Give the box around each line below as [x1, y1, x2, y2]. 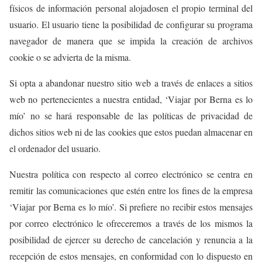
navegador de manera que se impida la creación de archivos [9, 35, 253, 47]
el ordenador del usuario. [9, 142, 101, 154]
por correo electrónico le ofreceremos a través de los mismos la [9, 217, 253, 229]
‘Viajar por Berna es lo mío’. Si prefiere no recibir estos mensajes [9, 201, 253, 213]
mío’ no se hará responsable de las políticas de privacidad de [9, 109, 253, 122]
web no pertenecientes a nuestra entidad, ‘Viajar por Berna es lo [9, 93, 253, 105]
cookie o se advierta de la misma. [9, 51, 131, 63]
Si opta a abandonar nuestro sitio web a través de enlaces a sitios [9, 77, 253, 89]
